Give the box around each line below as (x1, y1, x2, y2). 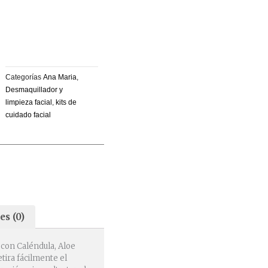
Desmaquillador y (5, 85, 63, 93)
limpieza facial (5, 98, 52, 106)
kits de (55, 98, 77, 106)
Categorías (5, 72, 41, 81)
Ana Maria (42, 72, 77, 81)
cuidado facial (5, 110, 51, 118)
